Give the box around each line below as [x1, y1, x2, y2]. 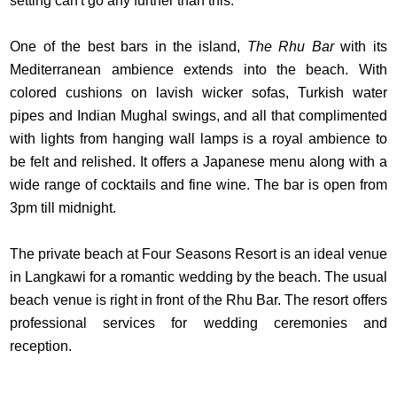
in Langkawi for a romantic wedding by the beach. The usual [10, 269, 387, 284]
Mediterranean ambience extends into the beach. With [10, 61, 387, 77]
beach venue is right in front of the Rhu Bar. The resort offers [10, 292, 387, 307]
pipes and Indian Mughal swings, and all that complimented [10, 107, 387, 123]
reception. [10, 338, 76, 354]
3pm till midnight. [10, 199, 121, 215]
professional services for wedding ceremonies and [10, 315, 387, 331]
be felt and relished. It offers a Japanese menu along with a [10, 153, 387, 169]
